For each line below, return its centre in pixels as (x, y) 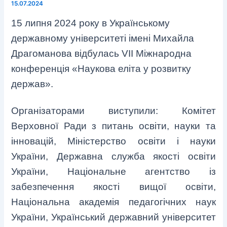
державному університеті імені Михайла (103, 38)
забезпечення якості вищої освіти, (113, 186)
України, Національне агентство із (113, 171)
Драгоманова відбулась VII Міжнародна (102, 53)
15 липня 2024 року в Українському (91, 23)
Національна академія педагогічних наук (113, 202)
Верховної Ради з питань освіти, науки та (113, 126)
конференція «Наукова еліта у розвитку (101, 68)
